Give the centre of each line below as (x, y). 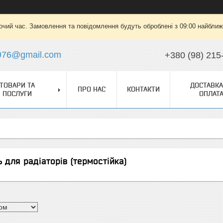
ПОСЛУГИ (17, 94)
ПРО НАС (92, 89)
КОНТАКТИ (143, 89)
